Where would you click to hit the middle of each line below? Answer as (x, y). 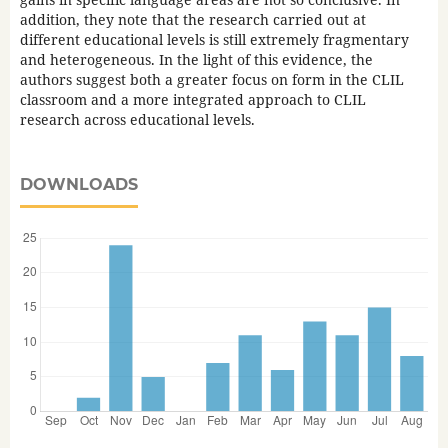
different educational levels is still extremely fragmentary (214, 40)
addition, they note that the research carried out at (192, 20)
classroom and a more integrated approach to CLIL (192, 100)
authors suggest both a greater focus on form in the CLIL (211, 80)
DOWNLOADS (78, 185)
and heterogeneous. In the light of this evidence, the (196, 60)
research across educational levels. (137, 120)
